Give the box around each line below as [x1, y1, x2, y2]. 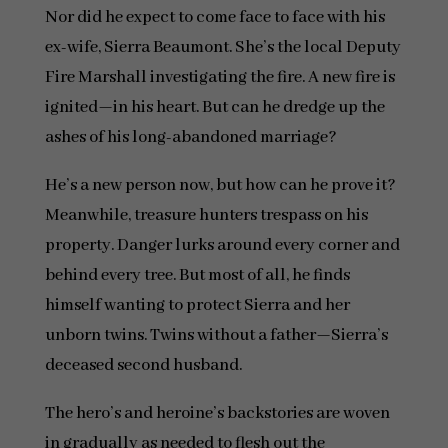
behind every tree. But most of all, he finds [44, 265, 350, 286]
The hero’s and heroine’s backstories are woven [44, 403, 390, 424]
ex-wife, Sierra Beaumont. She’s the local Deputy [44, 37, 401, 58]
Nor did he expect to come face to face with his [44, 7, 385, 28]
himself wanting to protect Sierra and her [44, 295, 350, 316]
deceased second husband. [44, 355, 242, 376]
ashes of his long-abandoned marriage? [44, 127, 337, 148]
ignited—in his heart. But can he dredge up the [44, 97, 385, 118]
